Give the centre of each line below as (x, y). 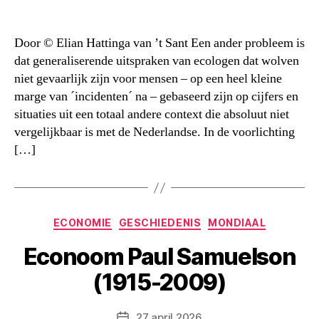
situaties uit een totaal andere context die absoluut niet (152, 114)
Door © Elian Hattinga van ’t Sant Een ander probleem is (159, 43)
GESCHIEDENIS (160, 223)
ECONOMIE (82, 223)
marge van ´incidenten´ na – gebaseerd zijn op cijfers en (156, 96)
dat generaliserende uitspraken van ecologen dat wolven (157, 61)
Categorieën (194, 220)
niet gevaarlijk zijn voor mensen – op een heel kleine (148, 79)
